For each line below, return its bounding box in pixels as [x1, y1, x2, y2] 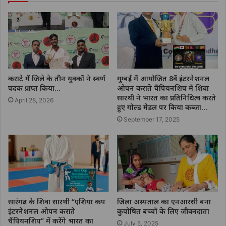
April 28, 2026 [15, 96, 53, 104]
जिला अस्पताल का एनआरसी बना [117, 197, 211, 207]
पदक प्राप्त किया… [8, 83, 61, 93]
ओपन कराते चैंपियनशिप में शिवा [117, 83, 209, 93]
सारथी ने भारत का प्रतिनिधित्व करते [117, 93, 216, 103]
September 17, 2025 [124, 116, 180, 124]
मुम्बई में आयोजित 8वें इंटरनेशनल [117, 74, 209, 84]
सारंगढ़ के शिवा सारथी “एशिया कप [8, 197, 105, 207]
